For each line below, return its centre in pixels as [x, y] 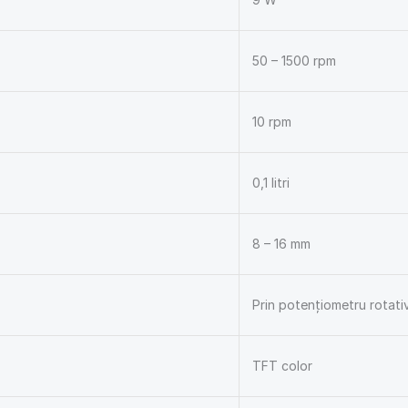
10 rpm [272, 122]
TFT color [282, 366]
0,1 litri [271, 183]
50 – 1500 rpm [294, 61]
